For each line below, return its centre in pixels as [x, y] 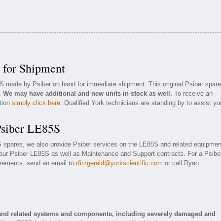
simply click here [36, 103]
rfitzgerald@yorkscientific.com [119, 163]
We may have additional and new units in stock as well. [88, 93]
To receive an [192, 93]
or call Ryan [181, 163]
